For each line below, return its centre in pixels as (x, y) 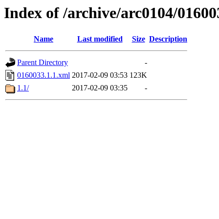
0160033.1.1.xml (44, 75)
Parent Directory (43, 63)
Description (168, 39)
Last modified (100, 39)
